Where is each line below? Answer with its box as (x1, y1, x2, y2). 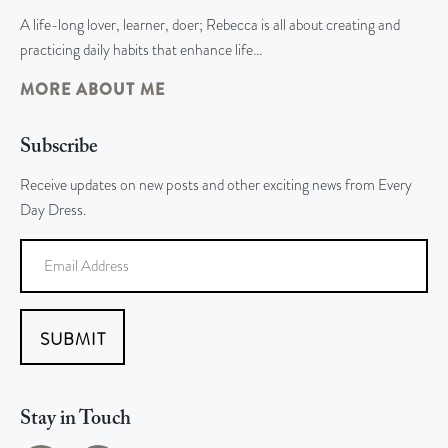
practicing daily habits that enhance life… (20, 39, 263, 62)
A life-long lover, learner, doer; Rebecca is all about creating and (20, 14, 400, 37)
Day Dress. (20, 199, 86, 222)
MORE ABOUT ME (20, 78, 165, 102)
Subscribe (20, 137, 98, 158)
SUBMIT (39, 326, 106, 352)
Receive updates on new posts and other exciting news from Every (20, 174, 412, 197)
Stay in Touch (20, 409, 131, 430)
